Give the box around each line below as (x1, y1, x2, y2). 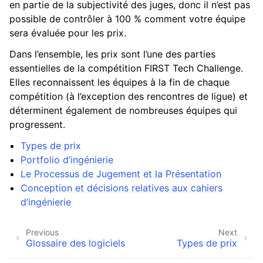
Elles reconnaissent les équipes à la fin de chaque (9, 76, 230, 88)
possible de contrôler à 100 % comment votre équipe (9, 12, 245, 25)
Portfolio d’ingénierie (21, 153, 114, 166)
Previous (26, 227, 59, 237)
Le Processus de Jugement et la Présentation (21, 167, 222, 180)
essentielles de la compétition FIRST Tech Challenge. (9, 62, 243, 74)
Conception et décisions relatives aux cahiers (21, 181, 223, 194)
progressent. (9, 118, 65, 130)
